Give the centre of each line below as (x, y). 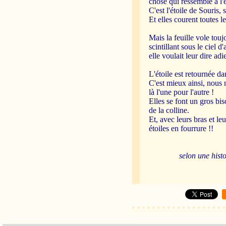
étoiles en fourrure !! (181, 128)
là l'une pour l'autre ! (182, 92)
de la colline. (169, 110)
